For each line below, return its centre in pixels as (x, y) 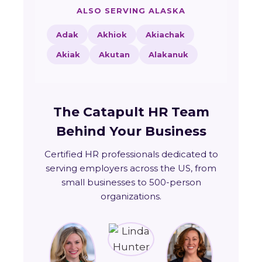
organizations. (131, 196)
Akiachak (165, 35)
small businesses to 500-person (131, 182)
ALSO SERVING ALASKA (131, 11)
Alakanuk (168, 55)
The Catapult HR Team (131, 112)
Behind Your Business (131, 132)
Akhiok (112, 35)
